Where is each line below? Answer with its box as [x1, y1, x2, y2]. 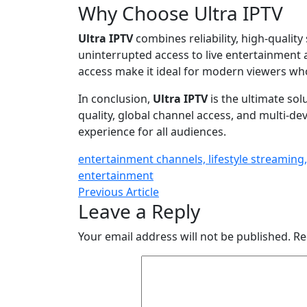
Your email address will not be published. [78, 228, 291, 244]
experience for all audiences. [78, 123, 226, 139]
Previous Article [78, 184, 159, 199]
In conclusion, [78, 90, 153, 106]
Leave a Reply [78, 197, 200, 224]
